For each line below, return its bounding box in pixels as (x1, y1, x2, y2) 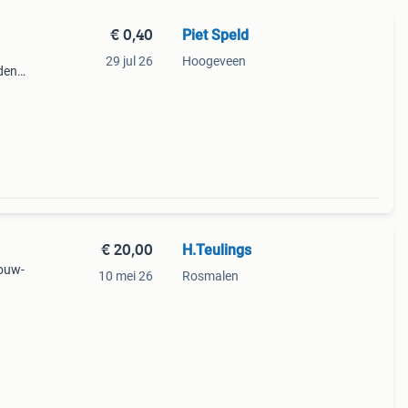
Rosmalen (181, 269, 239, 283)
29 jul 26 (105, 54, 153, 68)
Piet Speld (181, 26, 249, 44)
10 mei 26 (97, 269, 153, 283)
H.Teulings (181, 241, 251, 259)
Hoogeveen (181, 54, 246, 68)
